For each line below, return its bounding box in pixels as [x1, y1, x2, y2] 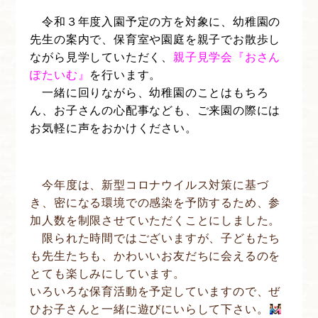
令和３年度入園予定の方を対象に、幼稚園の [42, 16, 281, 28]
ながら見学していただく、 [30, 51, 174, 63]
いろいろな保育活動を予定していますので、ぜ [30, 285, 281, 297]
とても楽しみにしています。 [30, 268, 185, 280]
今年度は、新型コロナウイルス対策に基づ [30, 179, 269, 191]
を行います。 [89, 69, 162, 81]
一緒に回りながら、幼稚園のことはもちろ [30, 87, 269, 99]
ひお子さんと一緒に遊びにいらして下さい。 [30, 303, 269, 315]
